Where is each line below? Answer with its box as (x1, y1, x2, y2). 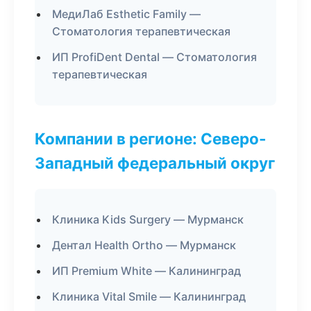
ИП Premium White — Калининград (52, 264, 241, 278)
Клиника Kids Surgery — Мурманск (52, 212, 244, 226)
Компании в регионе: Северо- (35, 129, 267, 148)
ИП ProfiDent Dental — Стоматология (52, 50, 257, 64)
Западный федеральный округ (35, 153, 275, 172)
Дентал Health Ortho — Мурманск (52, 238, 236, 252)
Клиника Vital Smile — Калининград (52, 289, 246, 303)
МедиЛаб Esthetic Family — (52, 7, 201, 21)
